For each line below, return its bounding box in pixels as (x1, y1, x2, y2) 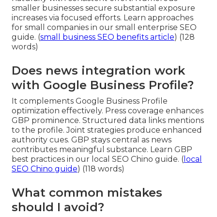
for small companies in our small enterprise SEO (12, 22, 197, 32)
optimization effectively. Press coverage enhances (12, 106, 203, 115)
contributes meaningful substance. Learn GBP (12, 144, 192, 154)
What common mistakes (12, 185, 162, 200)
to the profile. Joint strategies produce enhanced (12, 125, 202, 135)
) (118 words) (77, 164, 124, 173)
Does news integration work (12, 63, 185, 77)
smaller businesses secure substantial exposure (12, 3, 195, 13)
